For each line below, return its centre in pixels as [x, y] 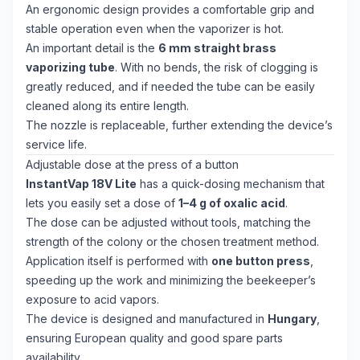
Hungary [292, 319]
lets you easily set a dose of [102, 203]
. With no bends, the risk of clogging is [217, 67]
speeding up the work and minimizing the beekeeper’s [171, 280]
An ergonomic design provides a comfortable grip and [170, 9]
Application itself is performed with [119, 261]
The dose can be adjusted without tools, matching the [168, 222]
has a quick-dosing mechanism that [231, 184]
